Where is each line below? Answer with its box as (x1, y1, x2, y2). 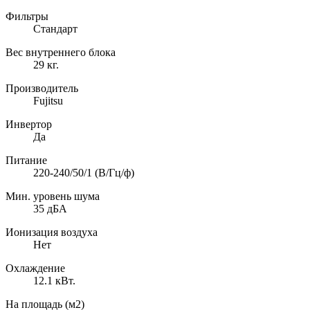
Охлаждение (6, 262, 65, 275)
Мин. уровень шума (6, 190, 100, 203)
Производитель (6, 82, 78, 95)
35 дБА (33, 203, 67, 215)
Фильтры (6, 10, 48, 23)
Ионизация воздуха (6, 226, 98, 239)
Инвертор (6, 118, 52, 131)
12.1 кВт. (33, 275, 75, 287)
